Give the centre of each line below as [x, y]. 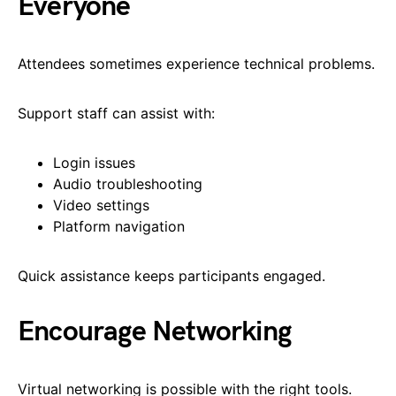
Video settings [101, 205]
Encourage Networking [154, 331]
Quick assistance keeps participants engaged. [171, 275]
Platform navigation [119, 226]
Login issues [94, 162]
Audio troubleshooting [128, 183]
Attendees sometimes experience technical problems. [196, 63]
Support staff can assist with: [116, 113]
